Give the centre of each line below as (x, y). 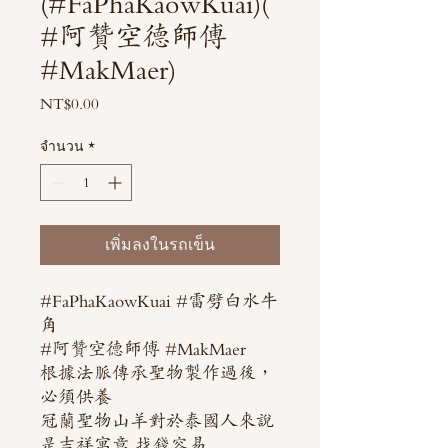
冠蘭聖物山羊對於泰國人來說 (157, 420)
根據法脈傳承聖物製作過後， (157, 372)
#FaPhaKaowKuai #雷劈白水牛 (159, 300)
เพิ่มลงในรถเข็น (160, 244)
